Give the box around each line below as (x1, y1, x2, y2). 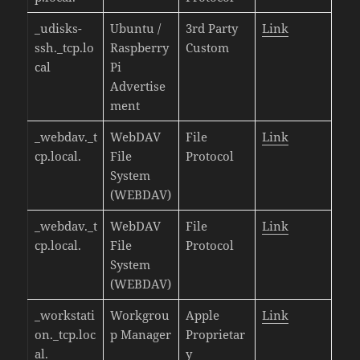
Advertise (109, 77, 166, 94)
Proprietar (185, 325, 245, 342)
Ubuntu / (109, 19, 161, 36)
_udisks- (34, 19, 82, 36)
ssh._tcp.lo (34, 39, 94, 55)
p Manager (109, 325, 171, 342)
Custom (185, 39, 229, 55)
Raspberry (109, 39, 169, 55)
